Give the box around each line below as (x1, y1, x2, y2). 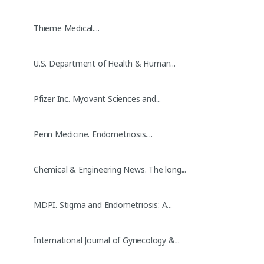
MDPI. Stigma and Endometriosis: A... (34, 199, 172, 210)
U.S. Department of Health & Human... (34, 57, 176, 69)
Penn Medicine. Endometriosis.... (34, 128, 153, 140)
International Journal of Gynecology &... (34, 234, 180, 246)
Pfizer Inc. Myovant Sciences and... (34, 93, 161, 104)
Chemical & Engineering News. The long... (34, 163, 186, 175)
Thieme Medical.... (34, 22, 100, 34)
